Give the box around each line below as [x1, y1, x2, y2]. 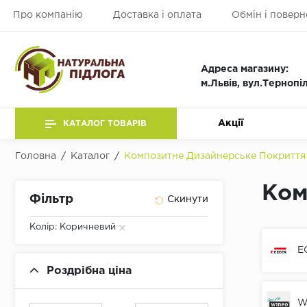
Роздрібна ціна [47, 266, 132, 277]
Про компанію [12, 11, 83, 19]
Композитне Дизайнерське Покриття [124, 152, 306, 160]
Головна [15, 152, 56, 160]
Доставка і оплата [112, 11, 201, 19]
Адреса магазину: [201, 65, 289, 73]
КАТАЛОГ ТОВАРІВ [63, 119, 147, 127]
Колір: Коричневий [29, 223, 116, 231]
